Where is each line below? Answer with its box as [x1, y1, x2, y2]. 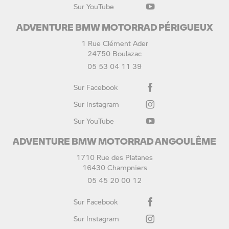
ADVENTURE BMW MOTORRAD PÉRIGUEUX [16, 20, 213, 33]
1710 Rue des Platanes [76, 153, 153, 162]
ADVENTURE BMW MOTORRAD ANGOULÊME [13, 135, 216, 147]
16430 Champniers [82, 163, 147, 172]
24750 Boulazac [87, 49, 142, 58]
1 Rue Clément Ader [81, 38, 148, 48]
